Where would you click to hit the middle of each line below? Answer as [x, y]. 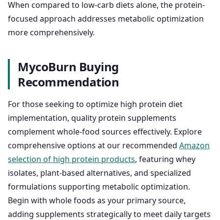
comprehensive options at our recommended [94, 146]
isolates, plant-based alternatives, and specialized [99, 173]
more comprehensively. [51, 33]
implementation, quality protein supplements [92, 118]
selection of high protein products [71, 159]
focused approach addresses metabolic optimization [106, 19]
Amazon [194, 146]
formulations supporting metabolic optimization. [99, 187]
